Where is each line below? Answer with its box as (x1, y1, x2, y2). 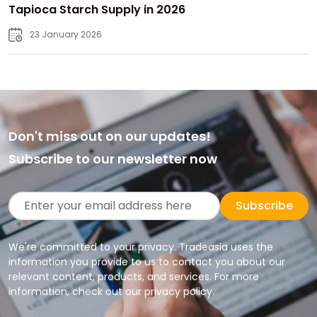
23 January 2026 (30, 28, 102, 40)
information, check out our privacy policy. (8, 284, 214, 299)
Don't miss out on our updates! (8, 127, 211, 145)
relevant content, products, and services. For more (8, 269, 259, 284)
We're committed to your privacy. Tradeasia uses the (8, 239, 273, 254)
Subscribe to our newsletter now (8, 149, 217, 168)
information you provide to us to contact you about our (8, 254, 285, 269)
